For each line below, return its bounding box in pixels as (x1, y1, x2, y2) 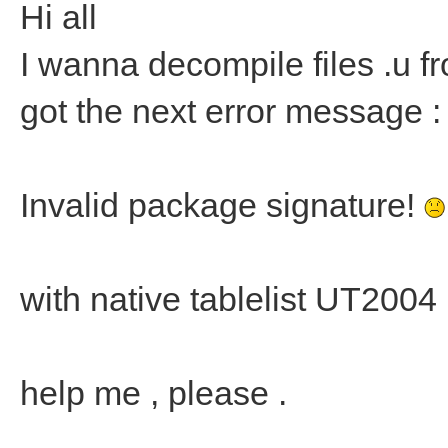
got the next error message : (20, 92, 441, 130)
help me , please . (20, 374, 287, 412)
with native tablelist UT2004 (20, 280, 437, 318)
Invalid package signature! (20, 186, 424, 224)
